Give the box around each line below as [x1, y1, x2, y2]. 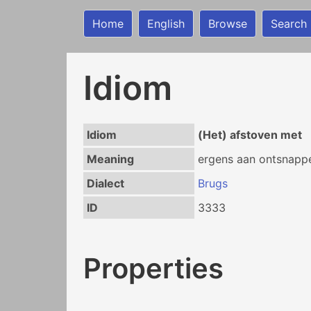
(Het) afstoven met [197, 128, 302, 142]
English [147, 17, 185, 31]
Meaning [86, 152, 134, 166]
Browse [208, 17, 247, 31]
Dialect [86, 176, 124, 190]
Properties [83, 251, 224, 285]
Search [271, 17, 307, 31]
